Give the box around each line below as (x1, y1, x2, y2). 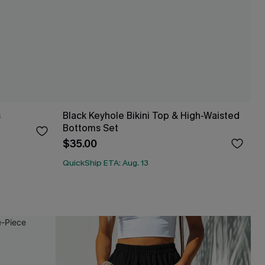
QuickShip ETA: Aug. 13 (63, 157, 148, 169)
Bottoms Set (63, 121, 118, 134)
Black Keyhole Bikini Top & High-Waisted (63, 109, 240, 122)
